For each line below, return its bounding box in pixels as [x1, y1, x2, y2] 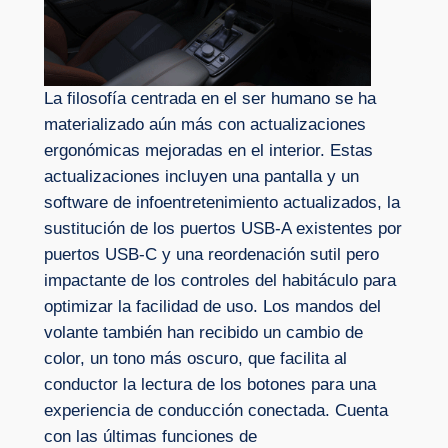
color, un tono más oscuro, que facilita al [43, 349, 347, 369]
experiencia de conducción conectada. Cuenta [43, 401, 388, 421]
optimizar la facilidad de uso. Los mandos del [43, 297, 381, 317]
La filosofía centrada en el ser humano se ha [43, 89, 376, 109]
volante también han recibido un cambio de [43, 323, 363, 343]
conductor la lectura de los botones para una [43, 375, 376, 395]
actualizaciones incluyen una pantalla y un [43, 167, 359, 187]
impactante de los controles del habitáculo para [43, 271, 396, 291]
